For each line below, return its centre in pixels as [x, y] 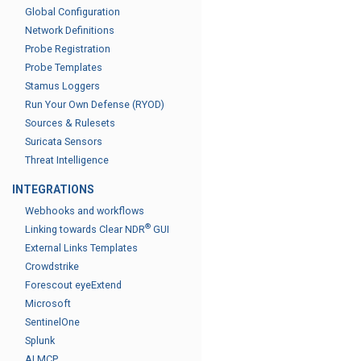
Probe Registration [68, 49]
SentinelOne [52, 322]
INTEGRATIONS [53, 189]
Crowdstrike [52, 266]
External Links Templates [81, 248]
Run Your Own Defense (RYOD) [95, 104]
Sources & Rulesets [70, 123]
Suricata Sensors [64, 141]
